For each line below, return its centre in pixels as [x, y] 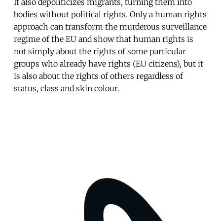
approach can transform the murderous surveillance [110, 27]
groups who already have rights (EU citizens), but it [109, 64]
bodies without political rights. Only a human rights [110, 15]
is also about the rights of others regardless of [98, 76]
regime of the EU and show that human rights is [104, 39]
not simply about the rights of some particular [100, 52]
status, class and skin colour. [67, 89]
